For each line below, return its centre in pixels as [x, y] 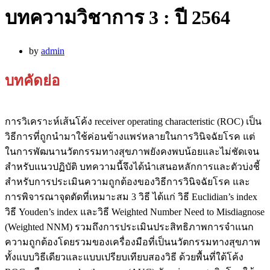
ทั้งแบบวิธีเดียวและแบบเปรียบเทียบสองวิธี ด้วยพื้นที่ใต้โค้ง [124, 257]
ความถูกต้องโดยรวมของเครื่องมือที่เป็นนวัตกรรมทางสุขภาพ [133, 242]
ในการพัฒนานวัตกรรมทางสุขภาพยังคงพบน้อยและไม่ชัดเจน [132, 151]
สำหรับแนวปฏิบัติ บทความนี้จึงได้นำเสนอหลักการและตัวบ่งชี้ [132, 166]
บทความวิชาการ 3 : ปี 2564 [118, 18]
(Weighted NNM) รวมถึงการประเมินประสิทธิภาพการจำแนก [129, 227]
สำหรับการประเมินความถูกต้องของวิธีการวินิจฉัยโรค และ [127, 181]
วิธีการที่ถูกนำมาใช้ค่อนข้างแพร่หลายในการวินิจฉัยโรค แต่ [130, 136]
